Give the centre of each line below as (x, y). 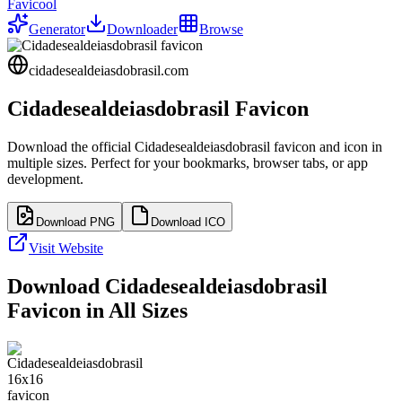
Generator (57, 29)
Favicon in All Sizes (97, 310)
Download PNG (75, 222)
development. (45, 179)
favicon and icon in (326, 146)
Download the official (71, 146)
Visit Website (66, 248)
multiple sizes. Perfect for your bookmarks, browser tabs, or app (188, 162)
